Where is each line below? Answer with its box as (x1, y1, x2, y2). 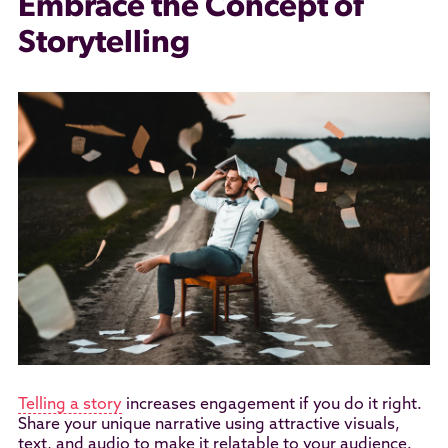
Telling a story (17, 396, 122, 413)
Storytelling (17, 28, 190, 61)
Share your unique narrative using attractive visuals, (17, 416, 400, 433)
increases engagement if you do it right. (121, 396, 422, 413)
